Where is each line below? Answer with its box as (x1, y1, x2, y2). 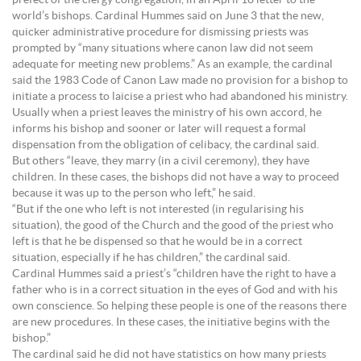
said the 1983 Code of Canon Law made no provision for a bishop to (12, 75, 348, 86)
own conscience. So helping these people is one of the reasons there (12, 301, 346, 312)
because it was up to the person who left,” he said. (12, 188, 255, 199)
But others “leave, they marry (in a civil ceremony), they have (12, 156, 309, 167)
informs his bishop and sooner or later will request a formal (12, 123, 306, 135)
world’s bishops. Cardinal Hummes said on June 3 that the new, (12, 10, 324, 22)
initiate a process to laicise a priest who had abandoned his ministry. (12, 91, 348, 102)
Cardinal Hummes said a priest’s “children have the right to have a (12, 268, 336, 280)
